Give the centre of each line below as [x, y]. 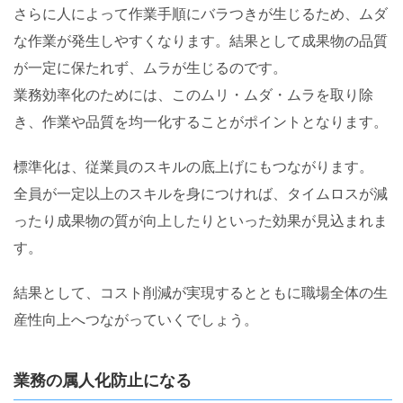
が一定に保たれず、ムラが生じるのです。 [150, 68]
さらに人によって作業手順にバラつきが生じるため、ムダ [201, 14]
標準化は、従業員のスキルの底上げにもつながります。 [193, 167]
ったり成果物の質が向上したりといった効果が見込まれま [201, 221]
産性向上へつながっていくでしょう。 [136, 320]
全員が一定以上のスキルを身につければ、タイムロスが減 [201, 194]
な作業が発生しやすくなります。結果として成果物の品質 [201, 41]
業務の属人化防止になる [103, 380]
